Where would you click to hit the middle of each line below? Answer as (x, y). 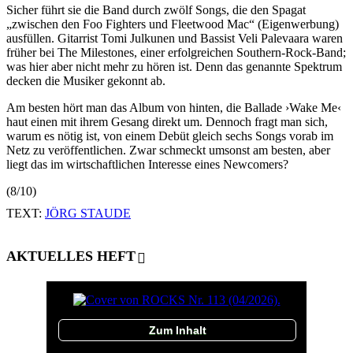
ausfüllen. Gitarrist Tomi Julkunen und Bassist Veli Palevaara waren (175, 38)
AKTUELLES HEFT (71, 256)
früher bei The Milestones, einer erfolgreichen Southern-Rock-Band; (176, 52)
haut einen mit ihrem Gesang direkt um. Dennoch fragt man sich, (167, 121)
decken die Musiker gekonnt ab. (87, 80)
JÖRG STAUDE (88, 213)
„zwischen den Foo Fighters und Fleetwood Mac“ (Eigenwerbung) (173, 24)
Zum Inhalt (177, 330)
